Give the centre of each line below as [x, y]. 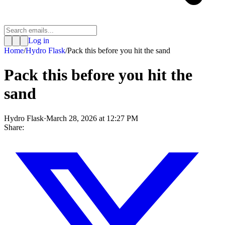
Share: [14, 127]
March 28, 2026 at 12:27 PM [92, 118]
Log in [39, 40]
